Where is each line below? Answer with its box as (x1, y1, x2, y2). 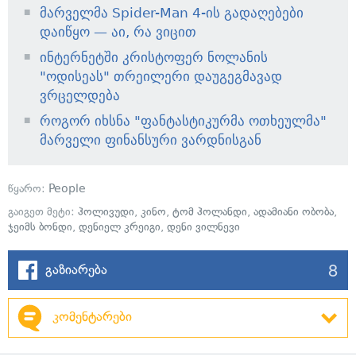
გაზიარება (45, 261, 107, 277)
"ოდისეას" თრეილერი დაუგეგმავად (40, 68, 282, 84)
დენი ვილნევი (167, 219, 240, 234)
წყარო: (8, 181, 48, 195)
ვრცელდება (40, 87, 120, 103)
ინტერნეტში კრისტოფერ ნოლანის (40, 48, 268, 65)
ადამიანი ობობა (253, 204, 334, 219)
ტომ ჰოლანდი (172, 204, 247, 219)
